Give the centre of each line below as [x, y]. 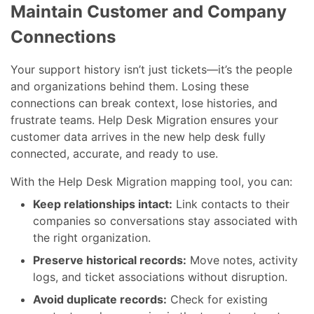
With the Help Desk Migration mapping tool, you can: [152, 200]
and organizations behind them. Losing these [130, 105]
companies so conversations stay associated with [165, 239]
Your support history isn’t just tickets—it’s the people [152, 88]
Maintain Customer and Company [149, 30]
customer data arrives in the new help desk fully [138, 155]
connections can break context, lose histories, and [144, 122]
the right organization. [92, 256]
